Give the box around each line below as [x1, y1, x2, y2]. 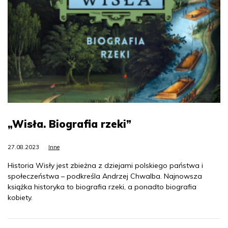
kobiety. [8, 192, 35, 202]
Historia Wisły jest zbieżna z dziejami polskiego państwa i [8, 160, 203, 170]
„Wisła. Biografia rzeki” [8, 117, 131, 130]
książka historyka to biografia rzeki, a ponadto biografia [8, 182, 196, 191]
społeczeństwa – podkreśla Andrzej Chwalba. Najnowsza [8, 171, 202, 181]
